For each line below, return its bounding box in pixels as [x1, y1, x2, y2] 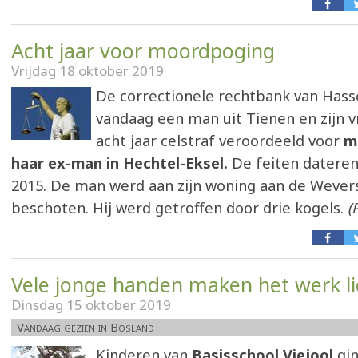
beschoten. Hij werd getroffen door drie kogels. [11, 198, 348, 217]
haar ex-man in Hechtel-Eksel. [11, 153, 228, 173]
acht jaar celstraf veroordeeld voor [96, 131, 340, 150]
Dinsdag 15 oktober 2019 [11, 296, 171, 314]
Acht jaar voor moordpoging [11, 37, 275, 64]
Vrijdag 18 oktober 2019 [11, 62, 164, 80]
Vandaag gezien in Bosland [17, 319, 154, 335]
